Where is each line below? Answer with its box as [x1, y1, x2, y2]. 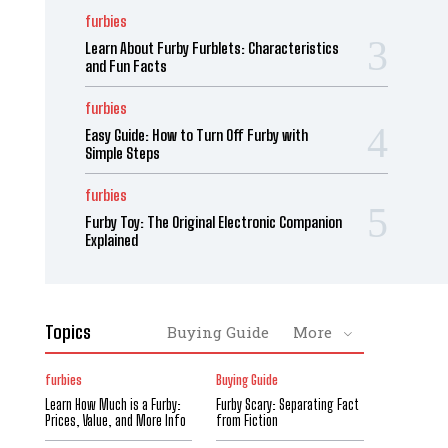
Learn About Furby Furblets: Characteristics [84, 38, 339, 57]
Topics [44, 320, 91, 343]
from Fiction [216, 411, 279, 429]
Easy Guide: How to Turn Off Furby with [84, 125, 308, 144]
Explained [84, 230, 138, 249]
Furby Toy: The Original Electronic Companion [84, 212, 342, 231]
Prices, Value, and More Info [44, 411, 186, 429]
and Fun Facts [84, 56, 167, 75]
